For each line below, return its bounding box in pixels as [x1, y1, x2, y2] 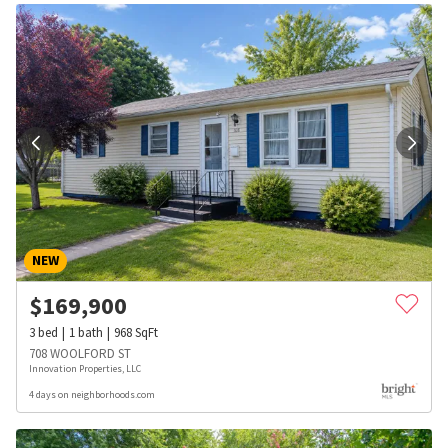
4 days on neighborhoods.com [29, 388, 155, 402]
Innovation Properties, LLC [29, 362, 141, 376]
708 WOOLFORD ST [29, 345, 131, 363]
